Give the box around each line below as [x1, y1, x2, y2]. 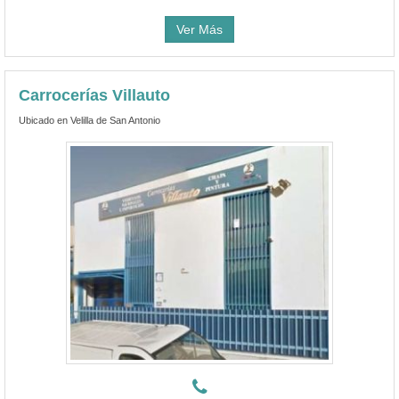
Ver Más [176, 21, 223, 37]
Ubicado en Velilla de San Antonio [19, 114, 160, 126]
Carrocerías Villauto [19, 85, 170, 104]
